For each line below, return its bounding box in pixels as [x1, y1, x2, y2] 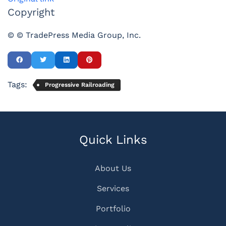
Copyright [8, 6, 54, 18]
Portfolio [95, 204, 131, 214]
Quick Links [79, 133, 147, 147]
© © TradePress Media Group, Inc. [8, 30, 141, 40]
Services [97, 184, 129, 194]
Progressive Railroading [45, 81, 115, 88]
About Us [95, 163, 131, 174]
